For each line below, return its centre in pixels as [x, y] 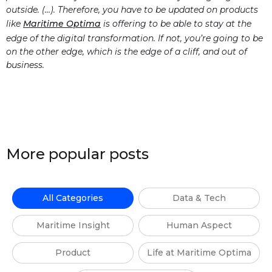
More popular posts [77, 154]
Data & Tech [199, 198]
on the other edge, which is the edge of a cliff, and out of [127, 52]
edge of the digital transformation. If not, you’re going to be [134, 39]
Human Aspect [199, 226]
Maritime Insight [73, 226]
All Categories [73, 198]
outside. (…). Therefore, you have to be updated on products [132, 10]
